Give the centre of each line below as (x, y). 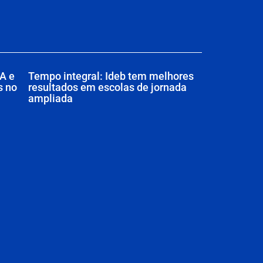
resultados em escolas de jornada (107, 87)
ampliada (50, 98)
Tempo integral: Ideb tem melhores (111, 76)
